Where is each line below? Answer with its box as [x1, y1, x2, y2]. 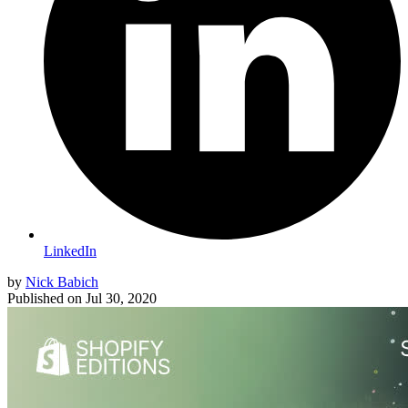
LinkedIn [44, 243, 97, 260]
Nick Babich [25, 274, 98, 291]
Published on [7, 291, 82, 307]
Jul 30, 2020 [86, 291, 157, 307]
